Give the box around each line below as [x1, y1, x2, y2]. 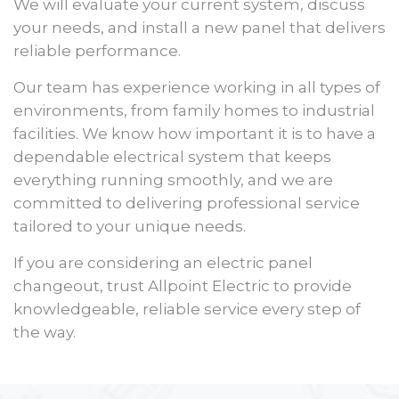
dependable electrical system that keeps [13, 147, 331, 166]
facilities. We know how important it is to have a [13, 124, 376, 142]
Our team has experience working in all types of [13, 77, 380, 96]
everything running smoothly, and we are [13, 170, 333, 189]
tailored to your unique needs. [13, 216, 246, 235]
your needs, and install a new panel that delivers [13, 18, 386, 37]
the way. [13, 322, 76, 341]
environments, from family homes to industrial [13, 101, 375, 119]
